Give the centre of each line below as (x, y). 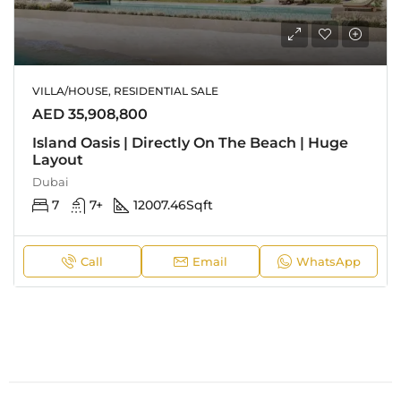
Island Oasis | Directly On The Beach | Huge (190, 143)
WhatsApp (328, 261)
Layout (58, 160)
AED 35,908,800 (90, 114)
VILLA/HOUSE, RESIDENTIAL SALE (125, 91)
